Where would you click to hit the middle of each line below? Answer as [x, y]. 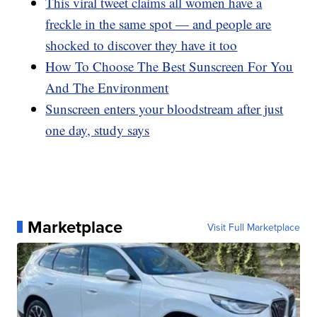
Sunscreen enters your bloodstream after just [165, 108]
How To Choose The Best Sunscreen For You [169, 66]
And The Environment [107, 87]
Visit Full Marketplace [253, 227]
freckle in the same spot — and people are [158, 23]
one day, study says [98, 129]
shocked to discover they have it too [142, 45]
